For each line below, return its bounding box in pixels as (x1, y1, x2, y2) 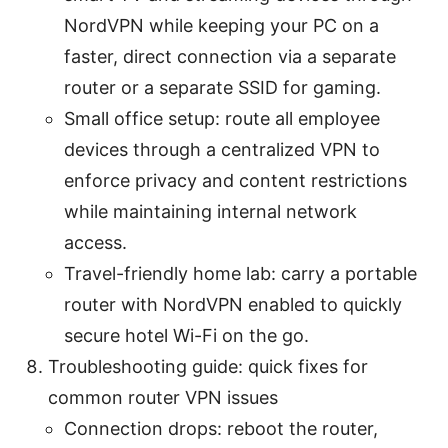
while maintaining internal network (64, 200, 357, 222)
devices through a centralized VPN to (64, 138, 380, 160)
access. (64, 231, 127, 253)
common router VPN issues (48, 386, 278, 408)
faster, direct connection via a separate (64, 45, 396, 67)
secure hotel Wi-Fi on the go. (64, 324, 309, 346)
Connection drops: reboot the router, (64, 417, 378, 439)
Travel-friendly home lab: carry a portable (64, 262, 417, 284)
